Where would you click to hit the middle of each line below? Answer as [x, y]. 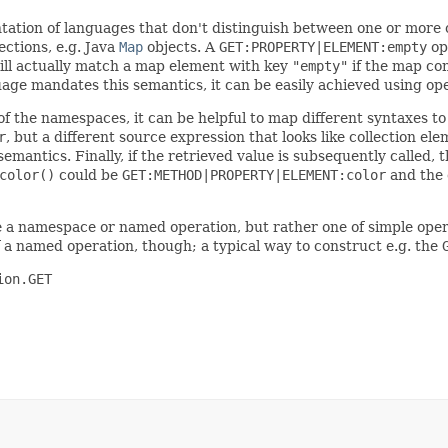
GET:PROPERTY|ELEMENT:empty [323, 46]
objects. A [181, 46]
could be [88, 174]
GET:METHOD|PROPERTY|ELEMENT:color [254, 174]
